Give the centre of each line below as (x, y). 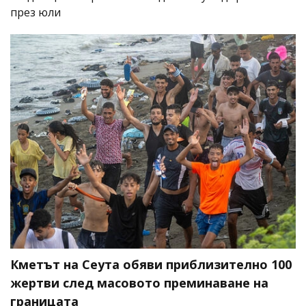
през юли (36, 12)
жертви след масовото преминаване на (139, 282)
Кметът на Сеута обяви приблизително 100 (151, 264)
